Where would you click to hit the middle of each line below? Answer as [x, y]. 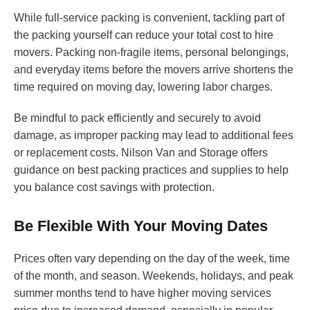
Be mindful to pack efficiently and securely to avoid [137, 118]
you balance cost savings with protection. [114, 188]
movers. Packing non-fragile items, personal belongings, [151, 53]
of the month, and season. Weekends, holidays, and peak [154, 276]
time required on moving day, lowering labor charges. [143, 87]
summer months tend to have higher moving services [143, 293]
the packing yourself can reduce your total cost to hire [144, 35]
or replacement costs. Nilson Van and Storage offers [141, 153]
